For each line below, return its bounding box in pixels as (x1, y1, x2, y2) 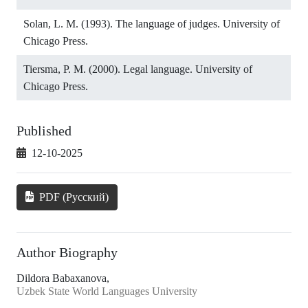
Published (16, 123, 71, 139)
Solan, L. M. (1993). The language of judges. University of (23, 18, 280, 30)
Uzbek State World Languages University (16, 285, 197, 298)
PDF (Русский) (36, 191, 109, 203)
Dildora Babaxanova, (16, 272, 109, 285)
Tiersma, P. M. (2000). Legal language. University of (23, 63, 252, 76)
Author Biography (16, 245, 118, 261)
